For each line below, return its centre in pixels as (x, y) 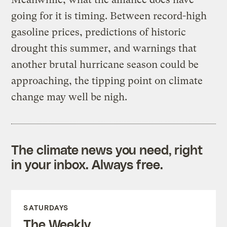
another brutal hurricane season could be (105, 64)
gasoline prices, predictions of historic (99, 32)
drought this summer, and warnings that (104, 48)
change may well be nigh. (69, 97)
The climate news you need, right (107, 149)
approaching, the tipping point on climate (107, 81)
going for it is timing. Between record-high (109, 16)
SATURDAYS (46, 207)
